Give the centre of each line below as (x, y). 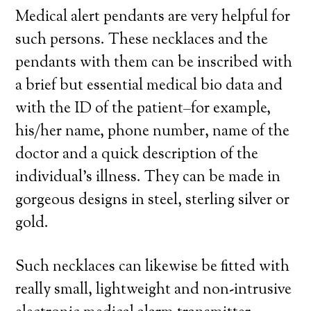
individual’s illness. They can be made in (148, 178)
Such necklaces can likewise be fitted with (153, 267)
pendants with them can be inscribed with (154, 63)
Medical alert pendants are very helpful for (153, 17)
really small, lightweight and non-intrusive (154, 290)
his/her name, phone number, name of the (153, 132)
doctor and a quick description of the (137, 155)
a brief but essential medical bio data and (149, 86)
